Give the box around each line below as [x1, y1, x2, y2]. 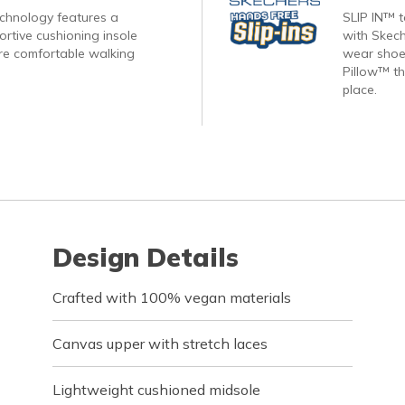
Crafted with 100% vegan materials [52, 288, 292, 306]
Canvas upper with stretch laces [52, 334, 268, 353]
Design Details [52, 241, 240, 273]
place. [342, 81, 377, 98]
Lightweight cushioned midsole [52, 381, 261, 399]
